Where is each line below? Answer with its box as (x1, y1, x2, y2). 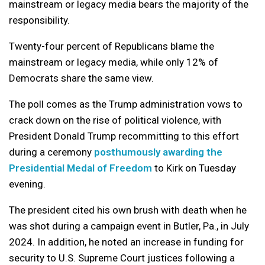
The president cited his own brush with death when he (9, 204, 247, 216)
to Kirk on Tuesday (152, 162, 236, 174)
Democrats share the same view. (9, 72, 154, 85)
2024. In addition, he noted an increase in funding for (9, 236, 244, 248)
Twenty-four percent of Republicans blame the (9, 40, 214, 53)
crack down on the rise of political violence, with (9, 114, 221, 127)
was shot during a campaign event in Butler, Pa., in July (9, 220, 249, 232)
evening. (9, 178, 46, 190)
